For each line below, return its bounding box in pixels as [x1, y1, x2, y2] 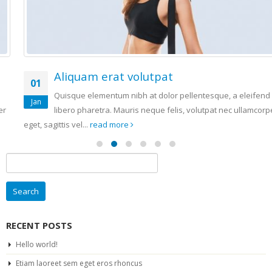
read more [72, 118, 113, 130]
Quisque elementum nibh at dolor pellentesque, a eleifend [36, 89, 253, 101]
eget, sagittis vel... [6, 118, 72, 130]
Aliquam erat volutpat [36, 68, 155, 84]
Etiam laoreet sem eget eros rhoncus [16, 257, 142, 268]
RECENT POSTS [6, 219, 72, 231]
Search [5, 152, 32, 164]
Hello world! [16, 239, 58, 250]
